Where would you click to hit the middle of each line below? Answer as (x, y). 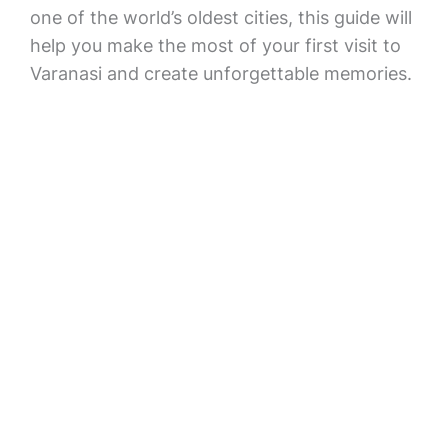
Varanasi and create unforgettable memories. (220, 73)
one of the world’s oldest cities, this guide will (220, 17)
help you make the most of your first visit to (215, 45)
